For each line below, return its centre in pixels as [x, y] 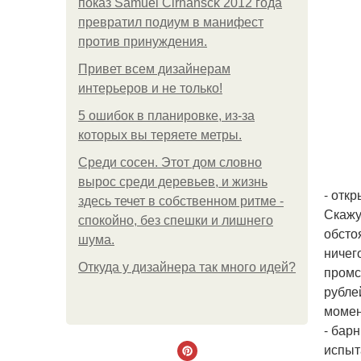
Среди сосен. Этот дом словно [170, 162]
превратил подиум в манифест [171, 22]
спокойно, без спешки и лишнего [176, 220]
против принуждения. [143, 41]
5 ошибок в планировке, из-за [166, 116]
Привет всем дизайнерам [154, 69]
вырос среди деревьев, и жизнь [173, 182]
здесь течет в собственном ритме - [181, 201]
